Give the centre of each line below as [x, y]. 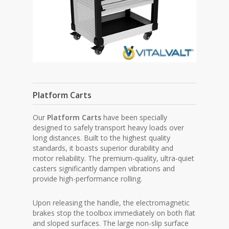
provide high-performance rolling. [88, 179]
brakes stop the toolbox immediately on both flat [114, 213]
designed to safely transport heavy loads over [109, 128]
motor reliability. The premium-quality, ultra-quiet [114, 158]
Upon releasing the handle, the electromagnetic [111, 203]
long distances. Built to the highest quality [102, 138]
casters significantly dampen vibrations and [104, 169]
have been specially [134, 118]
